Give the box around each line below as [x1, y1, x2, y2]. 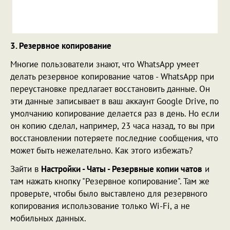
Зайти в [10, 163, 41, 175]
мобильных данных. [10, 212, 86, 224]
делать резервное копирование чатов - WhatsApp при [10, 70, 214, 82]
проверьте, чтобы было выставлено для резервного [10, 187, 207, 199]
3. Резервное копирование [10, 40, 111, 51]
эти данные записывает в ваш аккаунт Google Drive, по [10, 95, 219, 107]
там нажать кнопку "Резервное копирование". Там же [10, 175, 209, 187]
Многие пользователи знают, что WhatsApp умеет [10, 58, 199, 70]
